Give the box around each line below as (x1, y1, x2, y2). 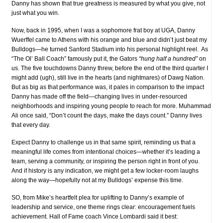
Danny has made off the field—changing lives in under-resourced (11, 93, 187, 100)
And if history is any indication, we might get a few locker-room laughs (11, 167, 199, 174)
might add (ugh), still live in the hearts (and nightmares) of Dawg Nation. (11, 74, 205, 81)
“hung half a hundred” (139, 55, 198, 62)
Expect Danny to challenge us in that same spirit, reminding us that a (11, 138, 196, 146)
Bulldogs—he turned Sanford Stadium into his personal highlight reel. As (11, 45, 208, 53)
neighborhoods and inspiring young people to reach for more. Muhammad (11, 102, 211, 110)
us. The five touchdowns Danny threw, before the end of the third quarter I (11, 64, 208, 72)
